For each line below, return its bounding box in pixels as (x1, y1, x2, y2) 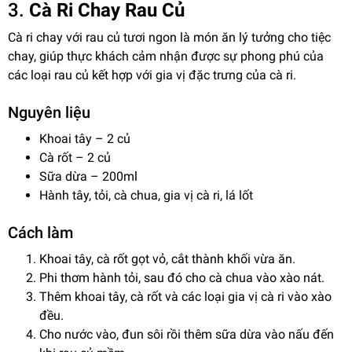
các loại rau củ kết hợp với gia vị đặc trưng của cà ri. (8, 68, 296, 83)
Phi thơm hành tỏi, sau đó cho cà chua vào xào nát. (39, 270, 324, 286)
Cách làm (8, 223, 73, 243)
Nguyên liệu (8, 103, 90, 123)
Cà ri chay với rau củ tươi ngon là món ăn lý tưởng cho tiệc (8, 30, 331, 46)
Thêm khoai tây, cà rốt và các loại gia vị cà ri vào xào (39, 289, 332, 305)
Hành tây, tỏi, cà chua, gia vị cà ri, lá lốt (39, 188, 253, 203)
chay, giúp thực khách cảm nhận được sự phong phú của (8, 49, 324, 64)
